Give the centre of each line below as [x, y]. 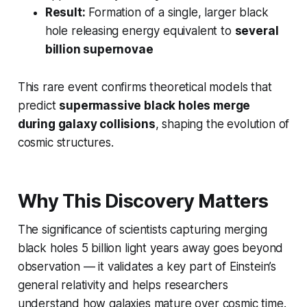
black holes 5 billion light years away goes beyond [150, 248]
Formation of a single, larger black [177, 13]
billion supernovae [99, 50]
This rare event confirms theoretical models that [145, 87]
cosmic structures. [65, 143]
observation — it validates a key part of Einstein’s [147, 267]
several [257, 31]
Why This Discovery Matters [143, 201]
